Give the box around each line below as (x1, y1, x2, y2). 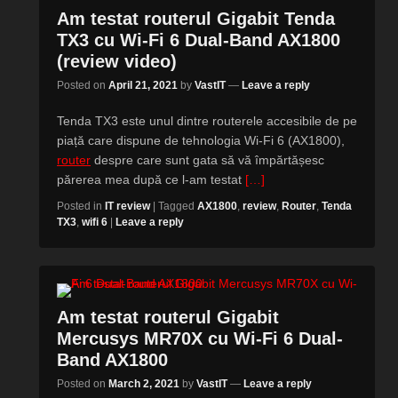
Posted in (57, 200, 102, 212)
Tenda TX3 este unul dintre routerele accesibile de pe (57, 114, 357, 128)
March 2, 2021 (108, 378, 179, 390)
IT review (105, 200, 150, 212)
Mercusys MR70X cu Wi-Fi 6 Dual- (57, 329, 343, 348)
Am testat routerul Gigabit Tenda (57, 9, 335, 28)
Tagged (158, 200, 195, 212)
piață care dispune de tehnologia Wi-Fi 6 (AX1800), (57, 133, 345, 147)
